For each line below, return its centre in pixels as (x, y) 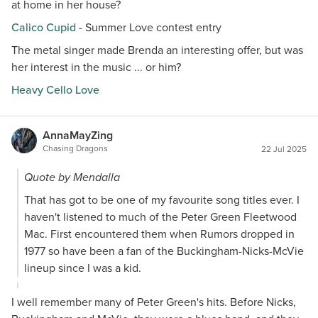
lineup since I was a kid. (83, 268)
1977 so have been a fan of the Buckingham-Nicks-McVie (164, 251)
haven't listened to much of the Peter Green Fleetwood (160, 217)
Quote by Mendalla (72, 177)
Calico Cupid (44, 27)
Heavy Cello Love (55, 90)
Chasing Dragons (75, 148)
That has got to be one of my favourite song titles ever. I (162, 200)
